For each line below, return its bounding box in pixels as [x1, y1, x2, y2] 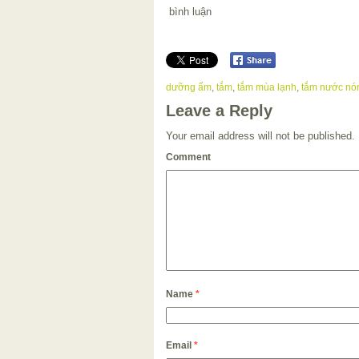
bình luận [166, 5, 212, 18]
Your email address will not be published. [166, 130, 355, 143]
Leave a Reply [166, 102, 272, 120]
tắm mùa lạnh [237, 82, 296, 94]
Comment [166, 151, 211, 163]
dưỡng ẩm [166, 82, 212, 94]
